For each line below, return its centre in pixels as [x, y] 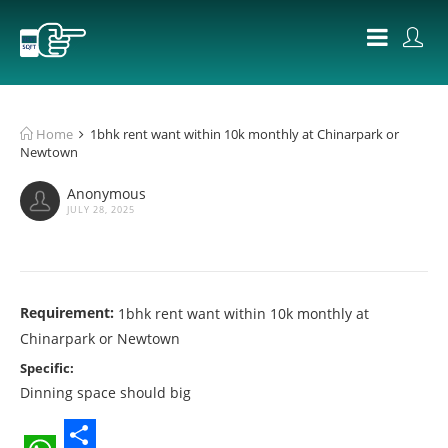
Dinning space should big [105, 392]
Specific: [47, 368]
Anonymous [106, 193]
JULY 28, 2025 [101, 209]
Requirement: [67, 312]
